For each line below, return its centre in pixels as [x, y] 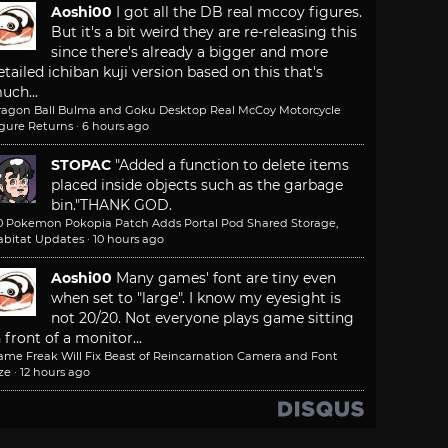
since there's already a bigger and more [189, 52]
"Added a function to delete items [232, 165]
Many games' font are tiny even [226, 278]
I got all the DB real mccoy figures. [239, 12]
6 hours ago [115, 126]
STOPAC [81, 165]
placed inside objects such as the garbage [197, 185]
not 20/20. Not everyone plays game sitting [202, 318]
